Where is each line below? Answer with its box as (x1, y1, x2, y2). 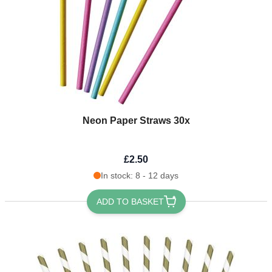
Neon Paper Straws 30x (82, 115, 190, 126)
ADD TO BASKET (96, 196, 164, 206)
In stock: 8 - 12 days (101, 170, 178, 180)
